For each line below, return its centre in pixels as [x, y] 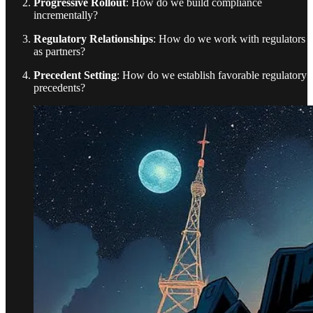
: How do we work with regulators [229, 39]
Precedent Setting [75, 75]
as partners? [59, 52]
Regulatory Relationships [93, 39]
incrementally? [66, 15]
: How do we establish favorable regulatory [212, 75]
